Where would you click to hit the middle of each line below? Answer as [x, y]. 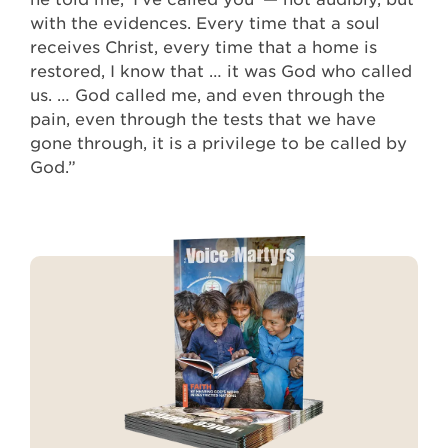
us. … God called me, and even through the [207, 96]
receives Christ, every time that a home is [203, 48]
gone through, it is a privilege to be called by [218, 144]
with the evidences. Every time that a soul [205, 24]
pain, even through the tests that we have [203, 120]
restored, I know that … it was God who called [221, 72]
